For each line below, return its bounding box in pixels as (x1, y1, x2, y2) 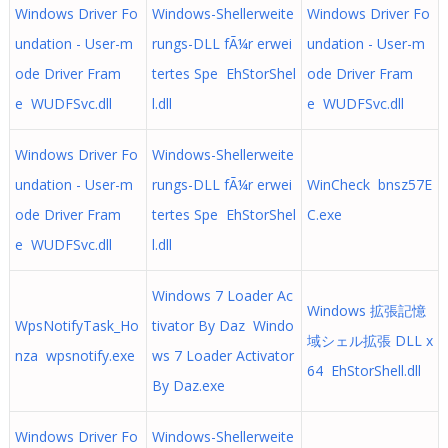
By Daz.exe (151, 376, 225, 395)
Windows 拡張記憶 (306, 301, 426, 320)
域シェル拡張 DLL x (306, 331, 433, 350)
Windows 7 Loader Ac (151, 286, 293, 305)
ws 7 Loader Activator (151, 346, 294, 365)
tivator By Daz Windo (151, 316, 294, 335)
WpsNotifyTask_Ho (14, 316, 139, 335)
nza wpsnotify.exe (14, 346, 135, 365)
